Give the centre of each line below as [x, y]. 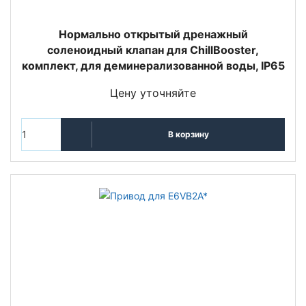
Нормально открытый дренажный [153, 34]
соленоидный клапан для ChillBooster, [153, 50]
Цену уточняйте [153, 93]
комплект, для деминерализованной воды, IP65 [153, 65]
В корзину [188, 135]
